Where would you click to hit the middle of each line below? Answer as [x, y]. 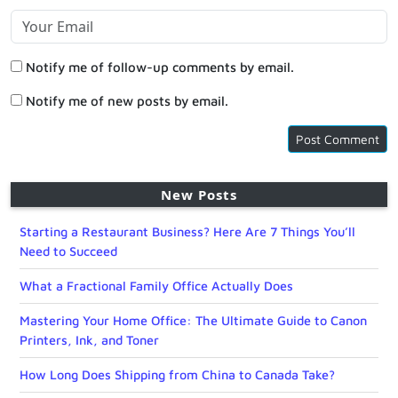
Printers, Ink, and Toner [89, 339]
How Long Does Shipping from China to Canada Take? [177, 374]
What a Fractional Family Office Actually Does [156, 285]
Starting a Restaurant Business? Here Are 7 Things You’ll [187, 231]
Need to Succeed [68, 251]
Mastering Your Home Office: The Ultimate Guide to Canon [193, 320]
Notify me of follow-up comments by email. [160, 67]
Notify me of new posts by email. [127, 100]
